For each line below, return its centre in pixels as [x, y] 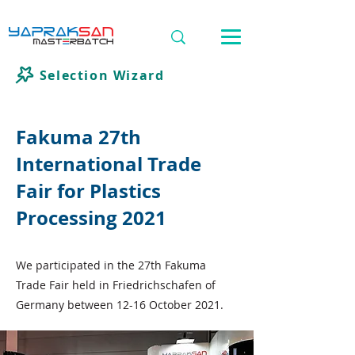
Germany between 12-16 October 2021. [120, 305]
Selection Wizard [102, 75]
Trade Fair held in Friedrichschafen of [116, 285]
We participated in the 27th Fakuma [111, 265]
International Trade [109, 164]
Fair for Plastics [88, 191]
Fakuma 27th [78, 137]
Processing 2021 [91, 218]
